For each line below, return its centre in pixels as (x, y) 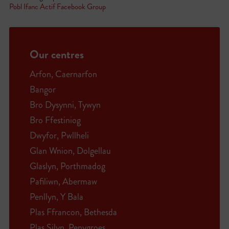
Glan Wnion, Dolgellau (70, 151)
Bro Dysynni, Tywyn (65, 105)
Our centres (56, 54)
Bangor (42, 89)
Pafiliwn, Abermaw (63, 181)
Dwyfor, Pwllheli (59, 135)
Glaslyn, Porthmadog (67, 166)
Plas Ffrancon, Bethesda (73, 212)
